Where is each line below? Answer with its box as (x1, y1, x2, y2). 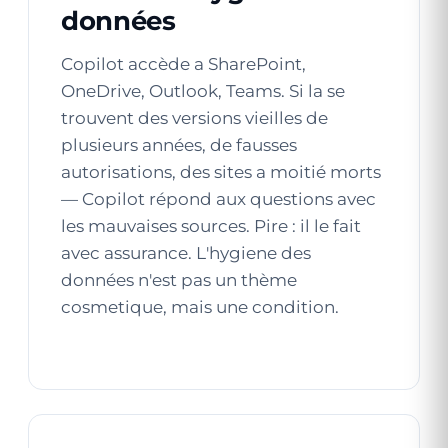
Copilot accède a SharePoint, (61, 54, 306, 74)
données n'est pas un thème (61, 270, 297, 290)
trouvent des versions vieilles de (61, 108, 328, 128)
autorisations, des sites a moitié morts (61, 162, 381, 182)
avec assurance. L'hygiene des (61, 243, 311, 263)
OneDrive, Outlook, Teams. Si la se (61, 81, 345, 101)
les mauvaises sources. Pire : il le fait (61, 216, 361, 236)
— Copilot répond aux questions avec (61, 189, 376, 209)
